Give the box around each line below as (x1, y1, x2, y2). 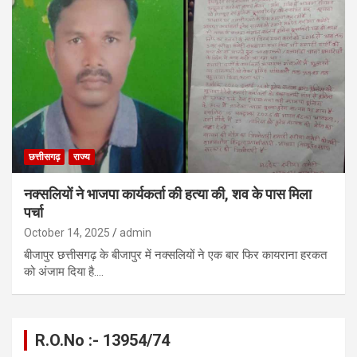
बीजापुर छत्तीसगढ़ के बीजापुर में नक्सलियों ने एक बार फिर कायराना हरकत (24, 247, 327, 262)
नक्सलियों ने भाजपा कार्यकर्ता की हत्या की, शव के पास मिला (24, 185, 312, 202)
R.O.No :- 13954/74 (35, 330, 170, 350)
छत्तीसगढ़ (29, 151, 60, 163)
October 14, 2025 (24, 226, 110, 239)
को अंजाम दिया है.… (24, 264, 104, 279)
